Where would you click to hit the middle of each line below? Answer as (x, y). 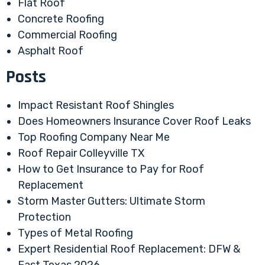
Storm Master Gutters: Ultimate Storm (112, 201)
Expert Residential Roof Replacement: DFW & (129, 249)
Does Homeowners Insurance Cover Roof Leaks (134, 122)
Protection (44, 217)
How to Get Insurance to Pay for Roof (111, 169)
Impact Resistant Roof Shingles (96, 106)
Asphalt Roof (51, 51)
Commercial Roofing (67, 35)
